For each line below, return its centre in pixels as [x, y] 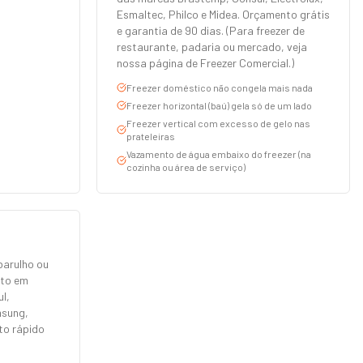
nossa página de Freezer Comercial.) [205, 63]
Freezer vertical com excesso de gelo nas [218, 123]
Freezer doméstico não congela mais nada [220, 88]
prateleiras [151, 136]
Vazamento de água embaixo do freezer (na [219, 154]
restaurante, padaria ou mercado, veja [212, 47]
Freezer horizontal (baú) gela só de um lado [219, 105]
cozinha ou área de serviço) [186, 167]
